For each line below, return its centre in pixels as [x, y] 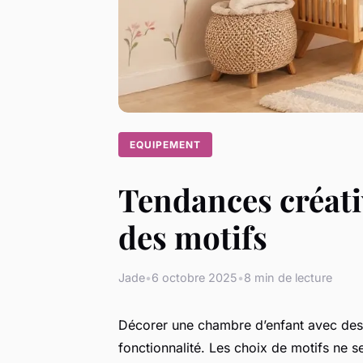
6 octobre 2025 [194, 277]
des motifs [193, 236]
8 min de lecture [288, 277]
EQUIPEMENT [165, 144]
